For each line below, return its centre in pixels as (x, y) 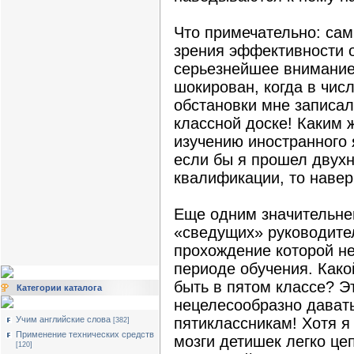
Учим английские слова (63, 319)
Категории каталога (59, 288)
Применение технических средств (85, 334)
